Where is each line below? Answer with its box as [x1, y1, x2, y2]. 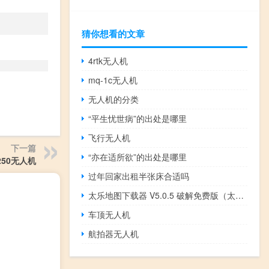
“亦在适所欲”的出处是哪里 [88, 151, 187, 163]
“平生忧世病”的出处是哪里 [88, 112, 187, 125]
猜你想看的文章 [82, 27, 145, 41]
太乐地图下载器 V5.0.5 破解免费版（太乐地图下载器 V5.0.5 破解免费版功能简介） [235, 189, 244, 202]
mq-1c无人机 [88, 74, 138, 86]
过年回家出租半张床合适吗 [88, 170, 190, 183]
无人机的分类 [88, 93, 139, 106]
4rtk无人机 [88, 55, 128, 67]
